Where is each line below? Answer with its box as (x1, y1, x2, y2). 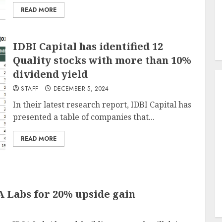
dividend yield (13, 67, 88, 81)
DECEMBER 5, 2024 (54, 84, 109, 93)
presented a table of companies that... (13, 111, 155, 122)
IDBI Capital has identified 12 (13, 40, 164, 53)
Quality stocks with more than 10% (13, 54, 192, 67)
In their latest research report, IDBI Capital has (13, 99, 192, 110)
